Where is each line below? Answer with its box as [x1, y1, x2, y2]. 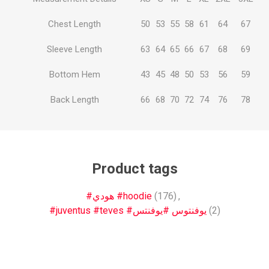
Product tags [91, 160, 178, 178]
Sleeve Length [47, 44, 102, 55]
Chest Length [48, 19, 101, 30]
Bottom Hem [49, 69, 100, 80]
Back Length [50, 94, 99, 106]
